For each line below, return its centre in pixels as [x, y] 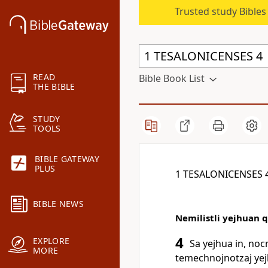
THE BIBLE [54, 87]
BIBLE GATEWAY [67, 159]
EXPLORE [51, 241]
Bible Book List [172, 78]
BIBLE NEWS [58, 204]
